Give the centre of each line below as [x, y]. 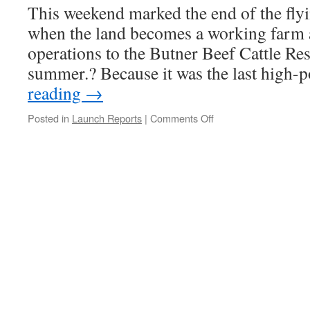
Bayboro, [233, 159]
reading [56, 93]
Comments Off [182, 118]
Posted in [48, 118]
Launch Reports [107, 118]
